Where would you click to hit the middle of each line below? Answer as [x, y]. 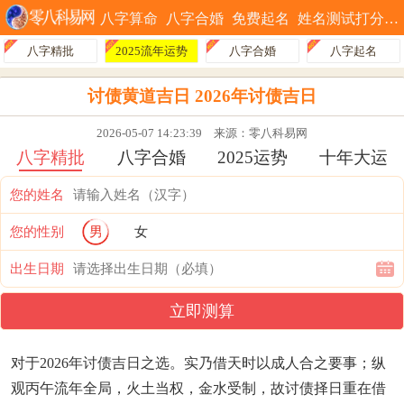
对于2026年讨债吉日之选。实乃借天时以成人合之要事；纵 [198, 363]
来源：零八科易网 [255, 133]
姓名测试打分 [341, 18]
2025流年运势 [151, 50]
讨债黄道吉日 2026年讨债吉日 [202, 96]
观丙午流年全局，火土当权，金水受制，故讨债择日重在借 [198, 388]
